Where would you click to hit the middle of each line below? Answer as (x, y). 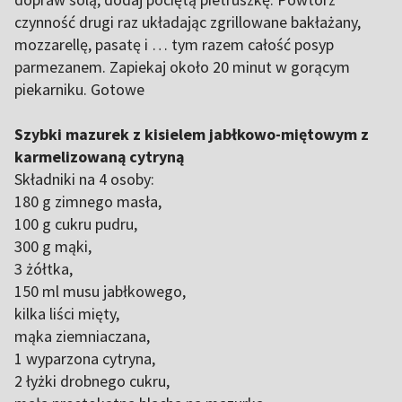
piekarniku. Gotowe (79, 89)
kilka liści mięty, (67, 314)
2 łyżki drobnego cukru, (92, 381)
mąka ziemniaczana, (82, 336)
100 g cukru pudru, (76, 224)
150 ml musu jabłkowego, (100, 291)
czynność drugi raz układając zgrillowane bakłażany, (188, 22)
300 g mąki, (53, 246)
